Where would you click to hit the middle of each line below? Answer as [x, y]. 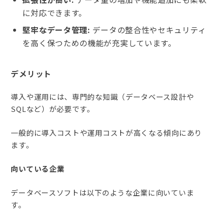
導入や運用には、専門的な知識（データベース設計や [102, 96]
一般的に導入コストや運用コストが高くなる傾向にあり [106, 132]
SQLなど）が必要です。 [53, 109]
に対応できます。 [55, 12]
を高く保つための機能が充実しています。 [99, 43]
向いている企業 [38, 168]
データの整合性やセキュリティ [148, 29]
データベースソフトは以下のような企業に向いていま [102, 192]
